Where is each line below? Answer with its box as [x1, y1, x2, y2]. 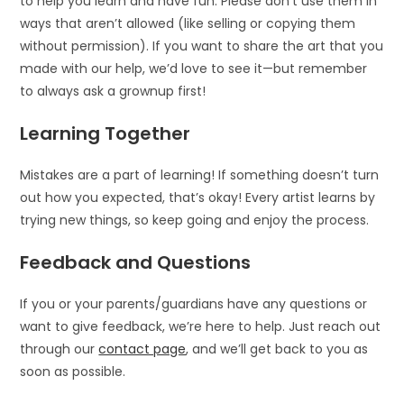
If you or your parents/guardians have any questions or [20, 295, 368, 313]
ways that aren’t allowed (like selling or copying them [20, 14, 356, 32]
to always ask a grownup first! [20, 82, 207, 100]
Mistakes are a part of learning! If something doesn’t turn [20, 166, 380, 184]
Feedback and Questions [20, 250, 252, 275]
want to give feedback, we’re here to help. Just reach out [20, 317, 381, 335]
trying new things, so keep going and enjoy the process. [20, 211, 370, 229]
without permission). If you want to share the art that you [20, 37, 384, 55]
